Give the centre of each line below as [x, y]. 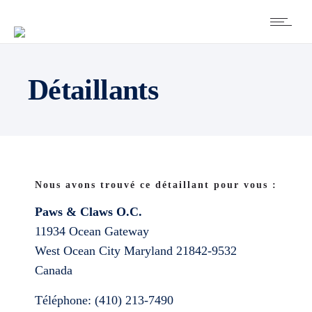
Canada [54, 270]
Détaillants [93, 90]
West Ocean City [79, 251]
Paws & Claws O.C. [88, 212]
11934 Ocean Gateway [92, 231]
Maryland [150, 251]
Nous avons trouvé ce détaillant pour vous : [156, 185]
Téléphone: [65, 300]
